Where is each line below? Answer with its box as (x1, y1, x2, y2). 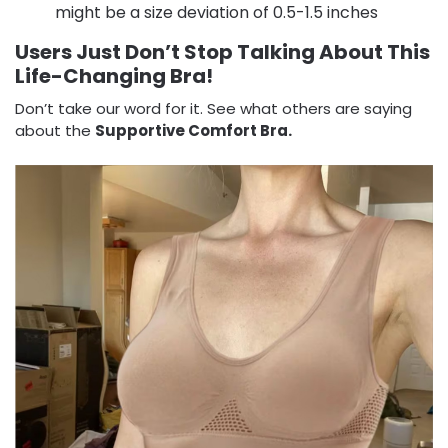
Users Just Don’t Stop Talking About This (15, 38, 430, 67)
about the (15, 120, 95, 142)
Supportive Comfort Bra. (95, 120, 292, 142)
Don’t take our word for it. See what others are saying (15, 98, 412, 120)
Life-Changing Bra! (15, 62, 213, 91)
